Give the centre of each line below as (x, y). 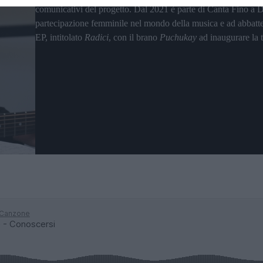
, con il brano (134, 38)
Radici (97, 38)
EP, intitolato (60, 38)
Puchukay (178, 38)
